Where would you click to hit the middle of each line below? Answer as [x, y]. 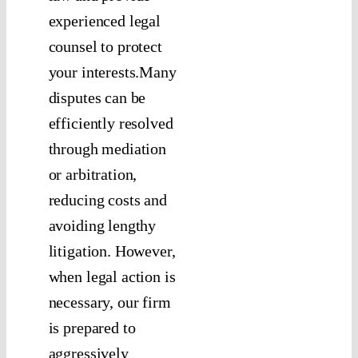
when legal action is [112, 277]
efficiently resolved [111, 123]
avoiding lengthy [102, 226]
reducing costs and [107, 200]
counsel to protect [105, 47]
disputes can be [97, 98]
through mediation [107, 149]
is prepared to [92, 328]
